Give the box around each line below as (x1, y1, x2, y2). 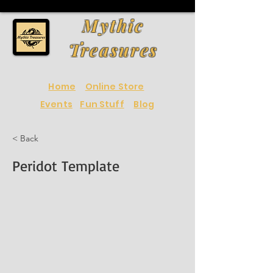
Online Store (85, 80, 144, 93)
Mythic (82, 14, 144, 37)
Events (40, 98, 73, 110)
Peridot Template (12, 157, 119, 175)
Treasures (68, 38, 158, 61)
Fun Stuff (80, 98, 124, 110)
